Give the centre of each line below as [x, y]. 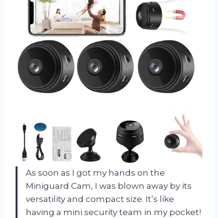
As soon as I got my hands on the [95, 173]
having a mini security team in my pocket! [113, 212]
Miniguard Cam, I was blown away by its [109, 186]
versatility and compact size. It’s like [100, 199]
